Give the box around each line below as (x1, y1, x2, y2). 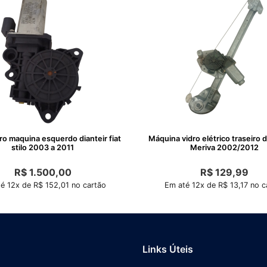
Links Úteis (142, 243, 193, 255)
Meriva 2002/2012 (190, 142, 259, 152)
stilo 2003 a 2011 (11, 142, 74, 152)
